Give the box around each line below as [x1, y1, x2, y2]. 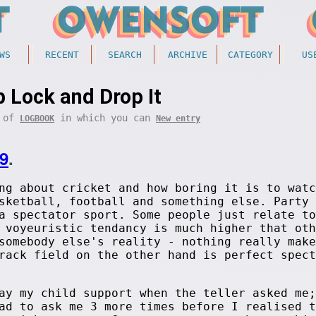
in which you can [54, 112, 156, 123]
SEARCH [108, 49, 142, 60]
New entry [156, 114, 200, 123]
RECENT [45, 49, 79, 60]
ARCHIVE [168, 49, 207, 60]
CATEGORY [228, 49, 273, 60]
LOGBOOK [20, 114, 54, 123]
